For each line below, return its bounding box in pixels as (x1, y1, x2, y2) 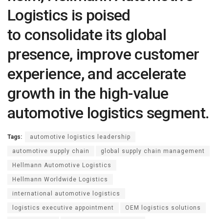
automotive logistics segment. (7, 103, 209, 122)
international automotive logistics (12, 190, 120, 197)
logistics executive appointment (12, 204, 114, 211)
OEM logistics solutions (125, 204, 201, 211)
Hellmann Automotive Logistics (12, 161, 111, 169)
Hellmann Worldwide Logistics (12, 175, 108, 183)
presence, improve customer (7, 44, 199, 64)
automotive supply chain (12, 147, 89, 154)
